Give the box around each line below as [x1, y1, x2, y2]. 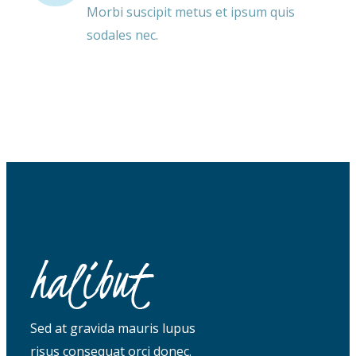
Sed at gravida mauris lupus [30, 319, 196, 338]
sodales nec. [87, 26, 159, 44]
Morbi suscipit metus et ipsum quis [87, 3, 296, 21]
